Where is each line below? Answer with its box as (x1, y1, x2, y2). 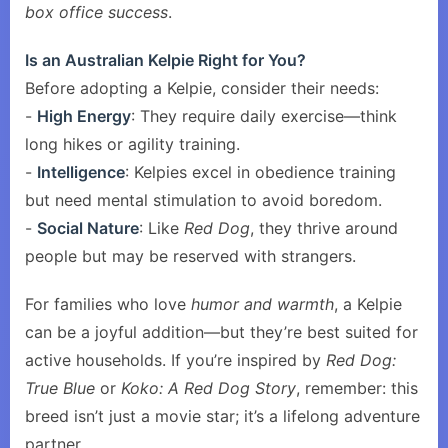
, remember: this (296, 378, 418, 398)
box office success (25, 2, 168, 22)
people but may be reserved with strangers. (25, 246, 356, 266)
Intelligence (37, 162, 125, 182)
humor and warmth (191, 294, 334, 314)
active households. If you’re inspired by (25, 350, 326, 370)
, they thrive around (250, 218, 398, 238)
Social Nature (37, 218, 139, 238)
